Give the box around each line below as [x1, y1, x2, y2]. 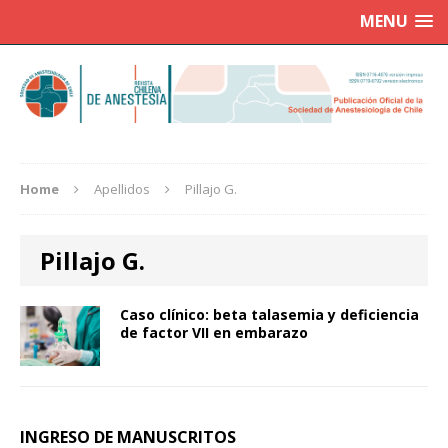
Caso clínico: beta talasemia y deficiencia [120, 305, 419, 325]
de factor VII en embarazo [120, 323, 308, 343]
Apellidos [94, 180, 150, 199]
